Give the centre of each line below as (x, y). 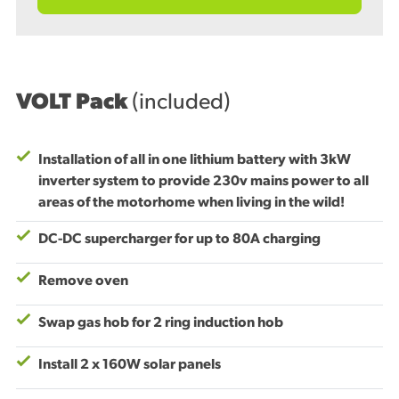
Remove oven (83, 281)
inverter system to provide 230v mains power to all (204, 181)
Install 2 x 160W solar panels (130, 365)
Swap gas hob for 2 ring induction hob (161, 323)
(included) (181, 102)
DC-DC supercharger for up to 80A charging (179, 239)
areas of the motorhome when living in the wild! (191, 203)
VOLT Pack (74, 102)
